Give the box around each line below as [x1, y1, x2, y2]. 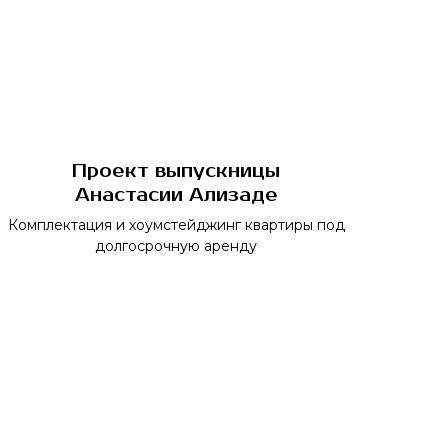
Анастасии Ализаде [74, 184, 278, 206]
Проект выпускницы [72, 160, 280, 182]
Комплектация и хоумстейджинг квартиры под [7, 216, 345, 234]
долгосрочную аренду [95, 237, 257, 255]
